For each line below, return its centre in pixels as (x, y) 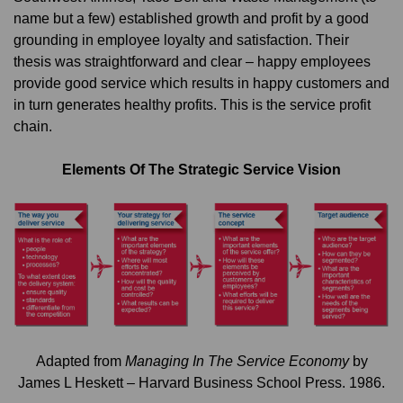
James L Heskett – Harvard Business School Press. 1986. (201, 383)
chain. (33, 125)
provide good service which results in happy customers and (201, 82)
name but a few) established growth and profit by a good (191, 18)
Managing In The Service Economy (237, 361)
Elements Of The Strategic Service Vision (201, 170)
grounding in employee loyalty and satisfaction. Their (181, 39)
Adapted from (80, 361)
